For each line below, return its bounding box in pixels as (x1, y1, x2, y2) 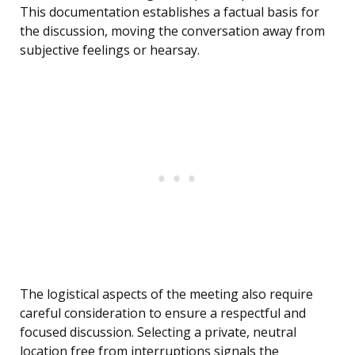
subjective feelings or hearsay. (20, 41, 200, 59)
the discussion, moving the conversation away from (20, 22, 325, 40)
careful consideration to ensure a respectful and (20, 304, 306, 323)
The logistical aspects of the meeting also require (20, 285, 313, 303)
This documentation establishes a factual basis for (20, 3, 319, 21)
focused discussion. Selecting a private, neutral (20, 323, 296, 342)
